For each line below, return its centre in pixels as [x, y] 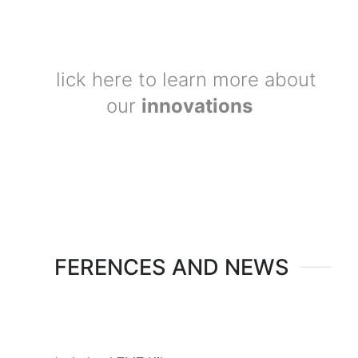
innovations [197, 105]
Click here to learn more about [179, 79]
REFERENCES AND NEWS [158, 267]
